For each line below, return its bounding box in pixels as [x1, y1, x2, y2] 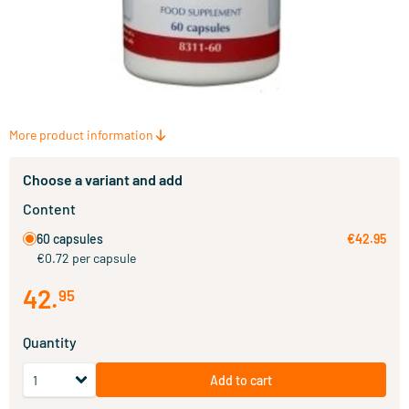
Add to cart [210, 372, 272, 388]
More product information [9, 127, 153, 142]
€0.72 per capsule [37, 250, 136, 266]
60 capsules [37, 231, 103, 246]
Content [23, 200, 76, 217]
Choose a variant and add [23, 171, 183, 188]
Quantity [23, 333, 77, 351]
